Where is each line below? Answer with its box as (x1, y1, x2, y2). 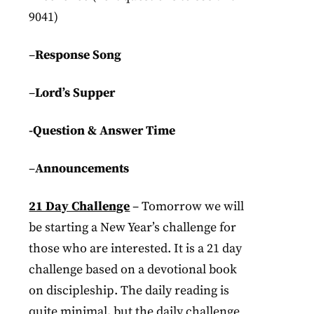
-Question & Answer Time (29, 123, 176, 139)
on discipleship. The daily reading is (29, 282, 230, 299)
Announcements (35, 161, 130, 177)
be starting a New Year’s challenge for (29, 219, 237, 235)
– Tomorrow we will (130, 198, 245, 214)
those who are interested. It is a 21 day (29, 240, 243, 257)
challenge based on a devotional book (29, 261, 238, 278)
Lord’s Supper (35, 85, 116, 101)
